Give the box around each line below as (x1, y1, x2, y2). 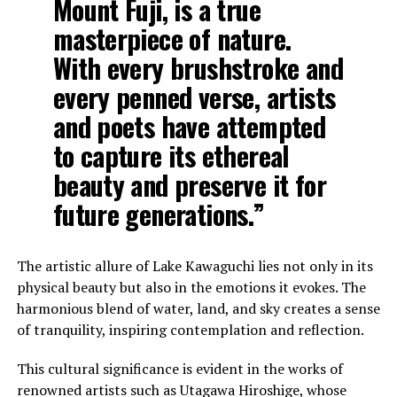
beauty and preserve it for (52, 164, 326, 205)
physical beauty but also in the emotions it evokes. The (16, 276, 366, 297)
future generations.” (52, 193, 265, 234)
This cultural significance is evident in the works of (16, 358, 343, 378)
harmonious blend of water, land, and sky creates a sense (16, 298, 380, 318)
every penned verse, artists (52, 76, 336, 117)
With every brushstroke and (52, 47, 343, 88)
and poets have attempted (52, 105, 326, 146)
